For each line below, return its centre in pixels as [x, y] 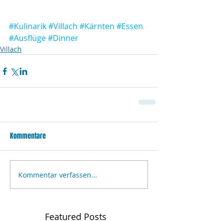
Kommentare [28, 136]
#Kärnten [97, 26]
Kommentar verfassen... [58, 175]
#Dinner [63, 38]
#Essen [130, 26]
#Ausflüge [27, 38]
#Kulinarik [28, 26]
